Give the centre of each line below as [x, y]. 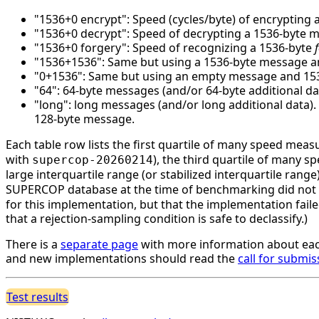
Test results [37, 297]
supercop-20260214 [93, 159]
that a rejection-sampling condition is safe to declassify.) [157, 218]
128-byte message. [84, 119]
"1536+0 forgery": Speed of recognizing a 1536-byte [174, 47]
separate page [99, 244]
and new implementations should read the [122, 258]
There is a [33, 244]
